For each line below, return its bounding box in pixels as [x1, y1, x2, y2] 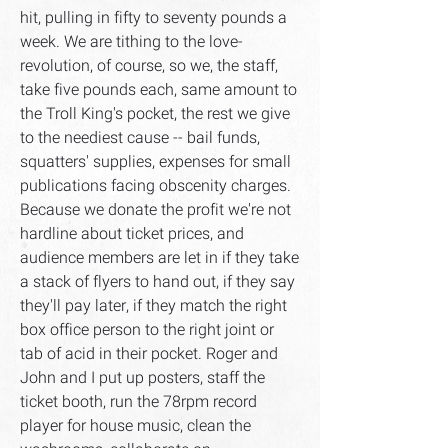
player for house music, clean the [20, 414, 251, 438]
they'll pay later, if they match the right [20, 294, 287, 318]
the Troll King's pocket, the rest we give [20, 102, 290, 126]
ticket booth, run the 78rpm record [20, 390, 257, 414]
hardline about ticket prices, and [20, 222, 244, 246]
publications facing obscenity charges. [20, 174, 291, 198]
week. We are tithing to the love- [20, 30, 243, 54]
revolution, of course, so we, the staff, [20, 54, 278, 78]
